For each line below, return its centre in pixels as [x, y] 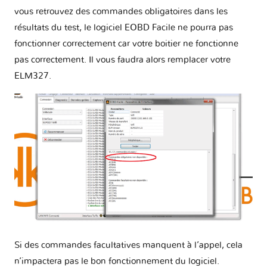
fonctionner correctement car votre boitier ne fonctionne [126, 44]
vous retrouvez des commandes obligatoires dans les [121, 12]
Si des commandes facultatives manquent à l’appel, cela [128, 246]
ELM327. [33, 76]
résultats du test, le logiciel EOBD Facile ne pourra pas [124, 28]
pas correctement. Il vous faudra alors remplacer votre [122, 60]
